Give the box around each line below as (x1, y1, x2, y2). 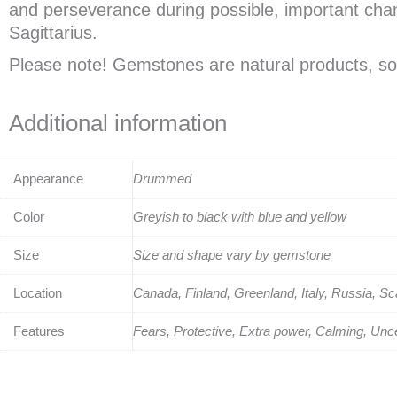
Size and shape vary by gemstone (133, 247, 331, 263)
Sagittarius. (9, 23, 97, 43)
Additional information (9, 110, 227, 137)
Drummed (133, 171, 191, 187)
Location (13, 285, 62, 301)
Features (13, 323, 65, 339)
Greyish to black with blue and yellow (133, 209, 346, 225)
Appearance (13, 171, 83, 187)
